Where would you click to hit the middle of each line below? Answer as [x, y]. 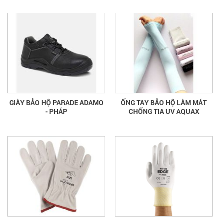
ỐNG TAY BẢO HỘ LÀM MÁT [164, 102]
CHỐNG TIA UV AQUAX [164, 111]
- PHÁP [56, 111]
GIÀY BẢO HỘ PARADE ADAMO [56, 102]
